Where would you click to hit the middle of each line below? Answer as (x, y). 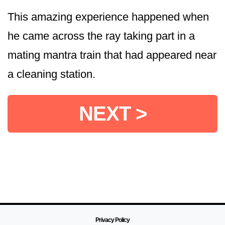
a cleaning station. (51, 74)
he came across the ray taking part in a (101, 36)
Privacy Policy (113, 220)
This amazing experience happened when (108, 17)
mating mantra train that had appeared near (112, 55)
